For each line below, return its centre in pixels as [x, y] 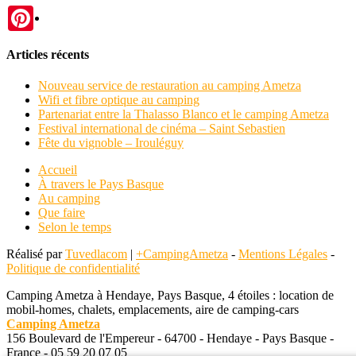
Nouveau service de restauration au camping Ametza [170, 86]
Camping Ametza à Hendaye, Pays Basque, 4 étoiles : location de [170, 296]
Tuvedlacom [96, 254]
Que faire [62, 213]
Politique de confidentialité [73, 269]
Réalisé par [36, 254]
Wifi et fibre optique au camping [119, 100]
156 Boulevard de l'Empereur [80, 339]
